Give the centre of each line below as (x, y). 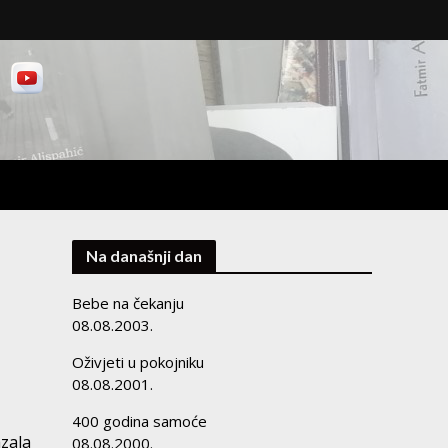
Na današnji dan (144, 255)
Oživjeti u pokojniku (138, 362)
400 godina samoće (140, 421)
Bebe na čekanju (128, 303)
